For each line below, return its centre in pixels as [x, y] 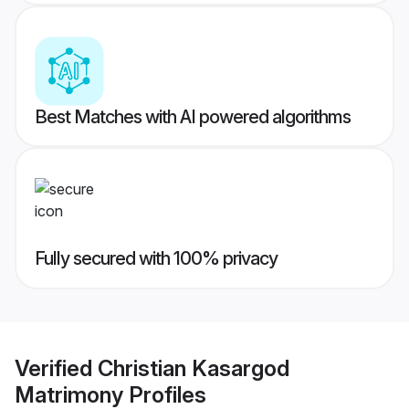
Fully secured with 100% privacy [156, 259]
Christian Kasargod [194, 368]
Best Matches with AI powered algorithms [193, 117]
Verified [56, 368]
